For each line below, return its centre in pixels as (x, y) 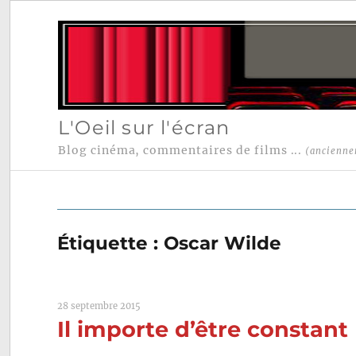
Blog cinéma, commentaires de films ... (182, 151)
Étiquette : (111, 244)
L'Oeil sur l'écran (144, 127)
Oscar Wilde (223, 244)
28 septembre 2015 (99, 306)
